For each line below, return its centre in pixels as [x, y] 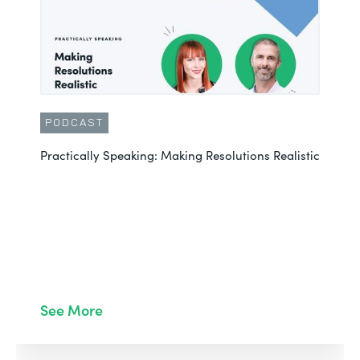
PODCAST [74, 123]
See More [72, 310]
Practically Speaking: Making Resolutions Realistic [180, 155]
